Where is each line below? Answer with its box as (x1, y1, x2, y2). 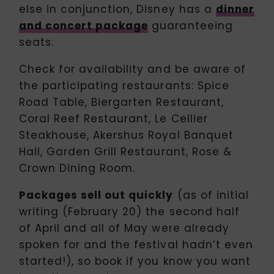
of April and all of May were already (19, 220, 229, 235)
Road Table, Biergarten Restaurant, (19, 94, 224, 109)
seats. (19, 34, 54, 50)
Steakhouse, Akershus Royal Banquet (19, 127, 234, 143)
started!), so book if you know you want (19, 253, 251, 268)
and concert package (19, 18, 149, 33)
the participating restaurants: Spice (19, 78, 229, 93)
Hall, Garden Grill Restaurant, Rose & (19, 144, 232, 159)
